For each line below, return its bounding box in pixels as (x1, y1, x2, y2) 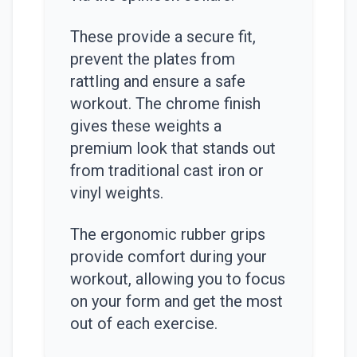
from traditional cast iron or (70, 161, 264, 180)
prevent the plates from (70, 49, 235, 69)
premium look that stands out (70, 139, 276, 158)
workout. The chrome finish (70, 94, 261, 113)
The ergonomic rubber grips (70, 225, 265, 244)
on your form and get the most (70, 292, 283, 311)
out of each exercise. (70, 314, 218, 333)
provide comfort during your (70, 247, 267, 266)
